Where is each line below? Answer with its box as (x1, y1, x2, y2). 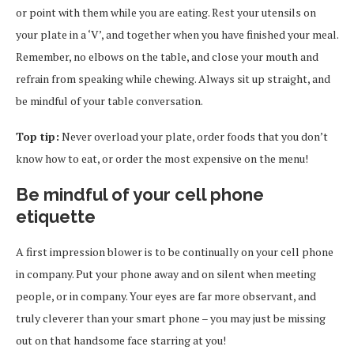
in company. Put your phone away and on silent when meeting (16, 266, 316, 282)
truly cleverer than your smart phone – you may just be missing (16, 311, 326, 326)
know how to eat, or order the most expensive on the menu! (16, 151, 308, 167)
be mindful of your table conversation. (16, 93, 203, 109)
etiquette (16, 206, 100, 228)
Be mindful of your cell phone (16, 184, 264, 205)
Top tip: (16, 129, 59, 145)
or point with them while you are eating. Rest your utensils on (16, 5, 316, 21)
